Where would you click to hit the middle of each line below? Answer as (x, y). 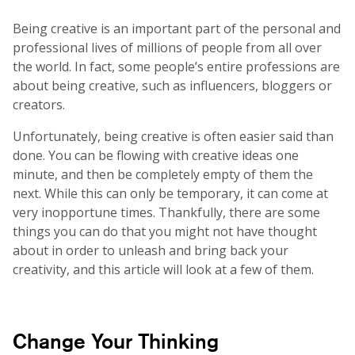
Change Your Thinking (116, 341)
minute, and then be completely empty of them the (163, 174)
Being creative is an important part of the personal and (177, 28)
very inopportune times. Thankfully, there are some (166, 212)
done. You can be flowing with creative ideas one (156, 155)
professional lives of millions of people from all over (167, 47)
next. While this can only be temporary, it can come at (170, 193)
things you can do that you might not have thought (165, 231)
